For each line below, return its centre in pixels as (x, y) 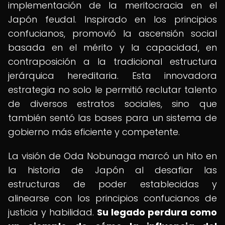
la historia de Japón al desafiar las (113, 170)
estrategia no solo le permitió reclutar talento (113, 90)
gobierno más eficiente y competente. (94, 132)
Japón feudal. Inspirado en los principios (113, 19)
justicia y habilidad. (52, 212)
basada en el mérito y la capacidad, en (113, 47)
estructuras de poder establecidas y (113, 184)
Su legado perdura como (157, 212)
